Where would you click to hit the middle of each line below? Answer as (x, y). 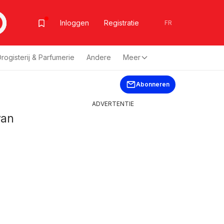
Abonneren (153, 84)
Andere (99, 57)
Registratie (121, 22)
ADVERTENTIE (113, 104)
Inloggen (74, 22)
